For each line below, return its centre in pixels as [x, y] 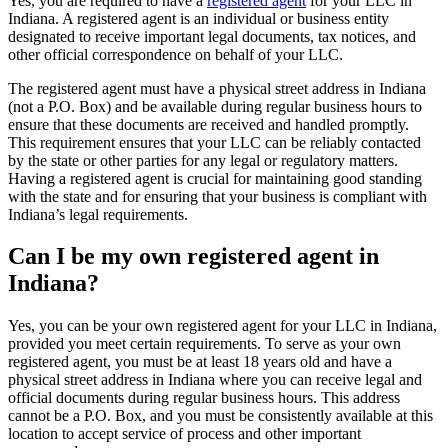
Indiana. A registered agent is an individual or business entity [198, 18]
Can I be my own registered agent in [193, 256]
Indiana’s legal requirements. [98, 214]
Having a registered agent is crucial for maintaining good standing [215, 178]
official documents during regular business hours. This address [204, 398]
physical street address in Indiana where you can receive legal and [215, 380]
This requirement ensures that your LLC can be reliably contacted [214, 142]
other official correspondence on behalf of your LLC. [175, 54]
